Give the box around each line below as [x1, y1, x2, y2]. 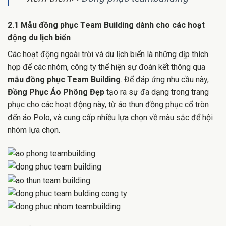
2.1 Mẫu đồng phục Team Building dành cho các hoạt [8, 20, 205, 30]
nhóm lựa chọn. [8, 125, 60, 135]
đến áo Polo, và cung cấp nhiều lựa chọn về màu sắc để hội [8, 112, 213, 123]
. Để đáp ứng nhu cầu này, [121, 75, 209, 85]
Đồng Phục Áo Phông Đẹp [8, 87, 104, 97]
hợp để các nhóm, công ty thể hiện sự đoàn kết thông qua [8, 62, 205, 72]
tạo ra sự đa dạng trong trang [104, 87, 209, 97]
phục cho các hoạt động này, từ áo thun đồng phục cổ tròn [8, 100, 209, 110]
